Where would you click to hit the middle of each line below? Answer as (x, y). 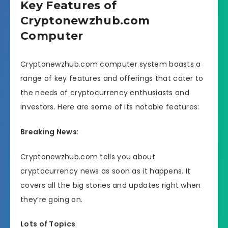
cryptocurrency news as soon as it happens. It (106, 171)
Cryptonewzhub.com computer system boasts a (111, 64)
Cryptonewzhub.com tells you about (88, 156)
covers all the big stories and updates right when (111, 185)
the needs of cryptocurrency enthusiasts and (105, 93)
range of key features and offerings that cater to (112, 79)
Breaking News (49, 132)
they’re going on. (52, 199)
